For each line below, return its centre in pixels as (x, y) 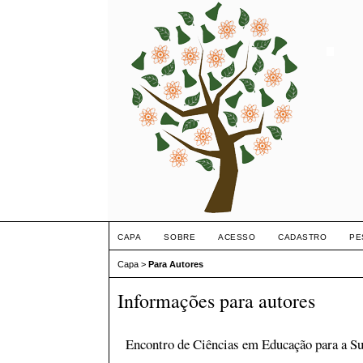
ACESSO (237, 237)
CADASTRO (303, 237)
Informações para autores (217, 301)
